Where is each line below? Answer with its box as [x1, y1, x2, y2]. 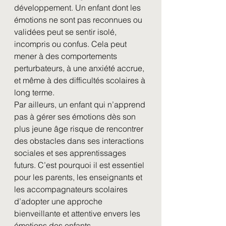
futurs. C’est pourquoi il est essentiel [14, 160, 146, 170]
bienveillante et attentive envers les [14, 208, 142, 218]
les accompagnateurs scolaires [14, 184, 130, 194]
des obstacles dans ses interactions [14, 136, 146, 146]
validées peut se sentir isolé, [14, 27, 119, 37]
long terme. [14, 87, 54, 97]
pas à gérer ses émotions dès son [14, 111, 138, 122]
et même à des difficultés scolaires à [14, 75, 147, 85]
